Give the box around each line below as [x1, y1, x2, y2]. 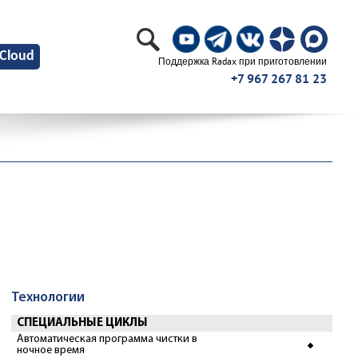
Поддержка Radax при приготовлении [158, 54, 327, 67]
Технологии [11, 291, 85, 304]
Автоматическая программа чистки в [17, 333, 197, 345]
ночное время [17, 344, 85, 356]
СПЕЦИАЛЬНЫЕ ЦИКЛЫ [17, 317, 148, 329]
